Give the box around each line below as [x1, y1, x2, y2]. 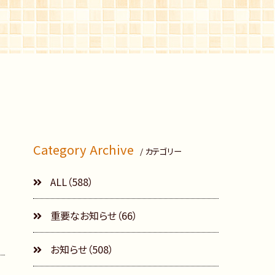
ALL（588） [48, 174, 94, 189]
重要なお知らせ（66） [48, 207, 138, 223]
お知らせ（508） [48, 241, 114, 257]
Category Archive [33, 140, 134, 158]
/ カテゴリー [140, 145, 182, 157]
